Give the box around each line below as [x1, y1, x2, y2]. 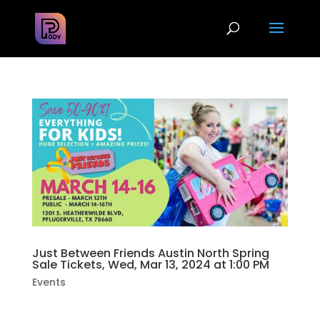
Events [31, 275, 66, 290]
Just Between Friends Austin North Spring [31, 245, 269, 262]
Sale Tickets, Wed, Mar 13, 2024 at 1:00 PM [31, 256, 269, 274]
